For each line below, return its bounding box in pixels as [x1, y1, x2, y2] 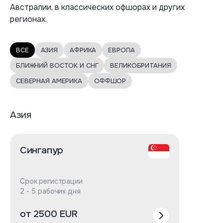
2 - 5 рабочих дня [20, 187, 81, 196]
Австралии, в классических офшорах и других [10, 2, 185, 12]
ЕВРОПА [108, 46, 135, 54]
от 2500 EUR [20, 208, 78, 220]
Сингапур [20, 144, 63, 156]
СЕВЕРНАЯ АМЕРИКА [16, 77, 82, 85]
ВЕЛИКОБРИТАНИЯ [110, 61, 171, 70]
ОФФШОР [94, 77, 126, 85]
